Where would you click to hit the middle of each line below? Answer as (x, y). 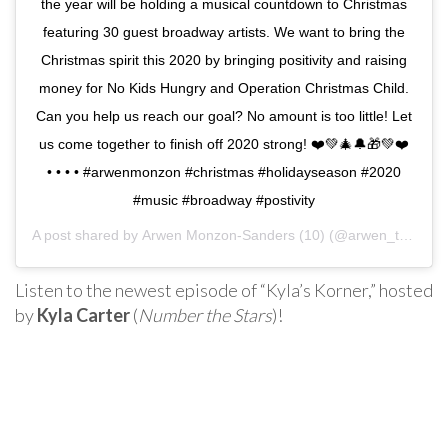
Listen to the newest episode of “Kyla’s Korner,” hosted (224, 290)
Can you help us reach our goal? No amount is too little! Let (224, 116)
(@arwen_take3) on (362, 235)
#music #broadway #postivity (224, 200)
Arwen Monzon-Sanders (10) (233, 235)
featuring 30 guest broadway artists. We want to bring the (224, 32)
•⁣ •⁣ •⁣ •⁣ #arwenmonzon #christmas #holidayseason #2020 (224, 172)
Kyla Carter (83, 315)
